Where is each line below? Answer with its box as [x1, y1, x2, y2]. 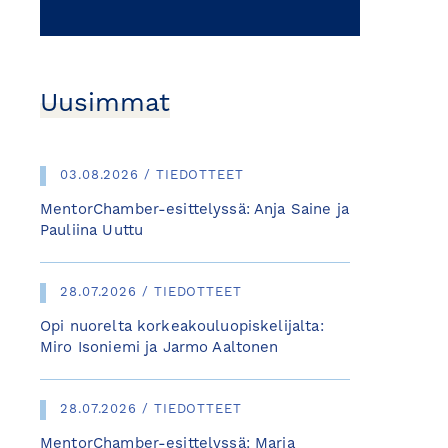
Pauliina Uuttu [40, 224, 144, 239]
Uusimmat [40, 91, 170, 117]
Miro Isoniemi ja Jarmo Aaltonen [40, 341, 279, 356]
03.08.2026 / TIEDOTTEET [60, 169, 244, 182]
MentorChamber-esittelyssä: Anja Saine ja [40, 203, 349, 218]
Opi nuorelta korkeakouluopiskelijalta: [40, 320, 324, 335]
